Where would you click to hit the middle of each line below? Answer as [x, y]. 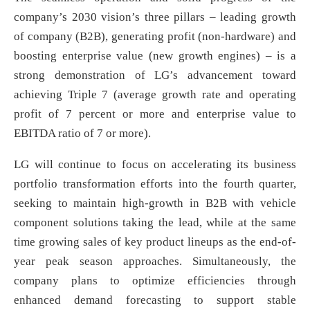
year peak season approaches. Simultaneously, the [155, 262]
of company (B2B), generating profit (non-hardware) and [155, 37]
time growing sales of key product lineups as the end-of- [155, 242]
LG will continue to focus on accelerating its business [155, 165]
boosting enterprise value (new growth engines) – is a [155, 56]
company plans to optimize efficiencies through [155, 281]
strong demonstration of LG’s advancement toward [155, 75]
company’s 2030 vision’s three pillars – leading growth [155, 17]
